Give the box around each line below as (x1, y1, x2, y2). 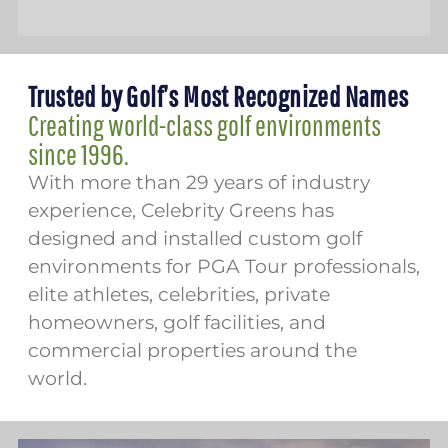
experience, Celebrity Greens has (28, 199, 334, 223)
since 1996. (28, 137, 129, 172)
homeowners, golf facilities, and (28, 311, 326, 335)
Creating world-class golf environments (28, 108, 381, 143)
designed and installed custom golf (28, 227, 362, 251)
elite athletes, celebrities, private (28, 283, 330, 307)
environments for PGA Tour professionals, (28, 255, 420, 279)
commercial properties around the (28, 339, 357, 363)
